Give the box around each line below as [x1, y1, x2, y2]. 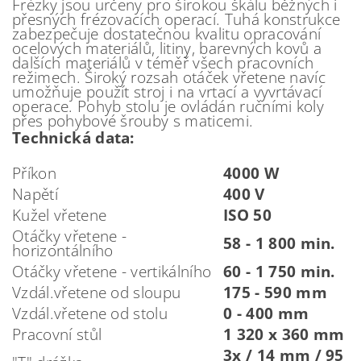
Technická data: [12, 127, 135, 147]
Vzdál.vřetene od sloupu [12, 282, 181, 302]
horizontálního [12, 240, 114, 260]
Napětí [12, 184, 58, 204]
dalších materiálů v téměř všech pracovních [12, 52, 314, 73]
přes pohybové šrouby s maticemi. [12, 110, 254, 131]
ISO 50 [223, 205, 272, 225]
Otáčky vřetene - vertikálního [12, 261, 212, 281]
